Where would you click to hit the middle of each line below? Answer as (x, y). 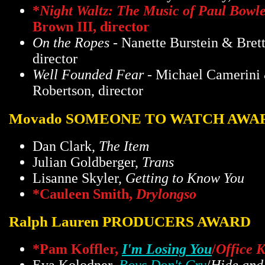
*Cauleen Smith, (84, 194)
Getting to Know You (185, 178)
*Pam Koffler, (77, 249)
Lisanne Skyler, (79, 178)
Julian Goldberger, (87, 162)
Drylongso (166, 194)
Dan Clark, (66, 146)
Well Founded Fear (88, 75)
